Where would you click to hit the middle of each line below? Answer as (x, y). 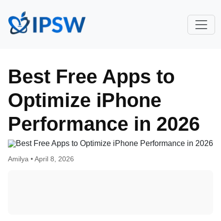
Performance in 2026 (104, 124)
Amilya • (21, 159)
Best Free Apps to (91, 76)
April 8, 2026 (54, 159)
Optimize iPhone (85, 100)
